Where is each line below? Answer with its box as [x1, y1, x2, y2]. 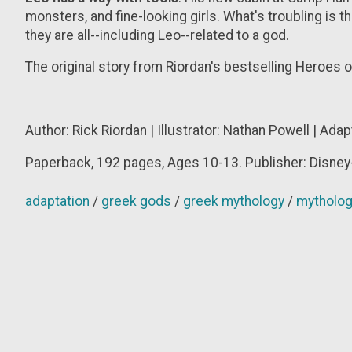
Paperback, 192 [25, 154, 120, 170]
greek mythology [183, 193, 284, 210]
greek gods [101, 193, 171, 210]
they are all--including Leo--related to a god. [25, 27, 289, 43]
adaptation [25, 193, 90, 210]
